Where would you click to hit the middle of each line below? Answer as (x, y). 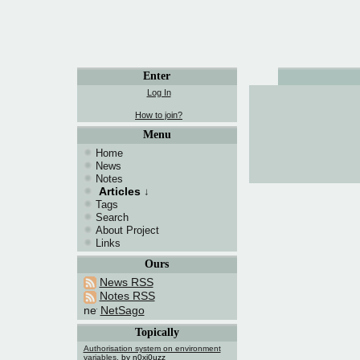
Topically (157, 332)
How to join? (159, 115)
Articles (119, 191)
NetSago (122, 310)
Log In (159, 92)
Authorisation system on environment (152, 348)
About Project (127, 230)
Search (112, 217)
